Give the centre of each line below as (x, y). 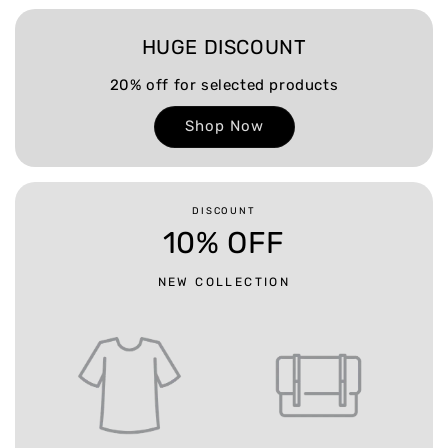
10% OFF (224, 243)
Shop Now (224, 125)
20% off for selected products (224, 85)
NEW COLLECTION (224, 282)
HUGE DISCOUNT (224, 46)
